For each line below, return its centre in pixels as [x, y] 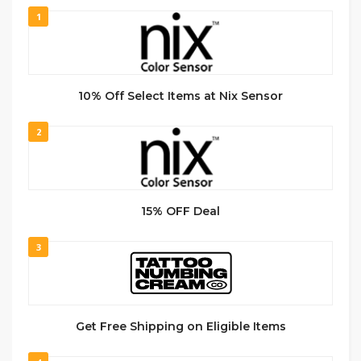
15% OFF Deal [180, 211]
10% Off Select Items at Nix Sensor [180, 96]
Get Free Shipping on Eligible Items [180, 326]
